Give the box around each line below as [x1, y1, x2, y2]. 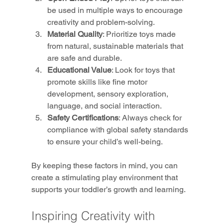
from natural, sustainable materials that [47, 41, 185, 51]
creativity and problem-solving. [47, 17, 155, 27]
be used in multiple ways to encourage [47, 5, 185, 15]
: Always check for [118, 112, 184, 122]
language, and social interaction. [47, 101, 162, 111]
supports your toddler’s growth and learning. [31, 184, 186, 194]
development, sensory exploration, [47, 89, 170, 99]
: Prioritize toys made [102, 29, 178, 39]
